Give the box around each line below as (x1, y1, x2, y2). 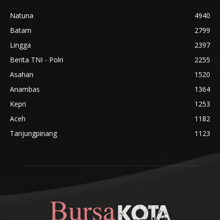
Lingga (10, 40, 31, 50)
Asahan (10, 69, 33, 79)
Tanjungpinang (10, 128, 57, 138)
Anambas (10, 84, 40, 94)
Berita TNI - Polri (10, 55, 63, 64)
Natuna (10, 10, 33, 20)
